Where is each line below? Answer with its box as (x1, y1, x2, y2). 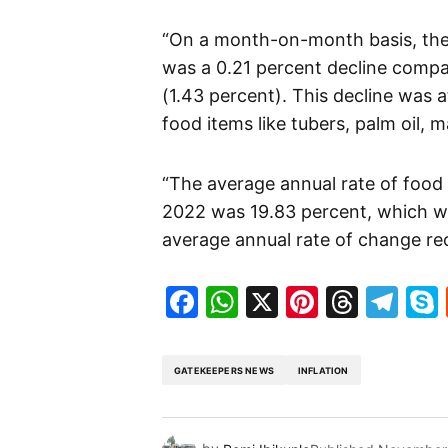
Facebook (198, 282, 347, 322)
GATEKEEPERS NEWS (174, 364, 274, 376)
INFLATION (297, 364, 349, 376)
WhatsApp (238, 282, 396, 322)
